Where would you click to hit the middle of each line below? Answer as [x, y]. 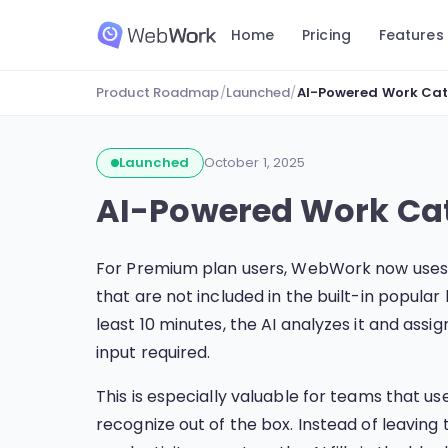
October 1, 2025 [254, 162]
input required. [153, 352]
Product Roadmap [158, 92]
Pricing [326, 35]
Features [411, 35]
